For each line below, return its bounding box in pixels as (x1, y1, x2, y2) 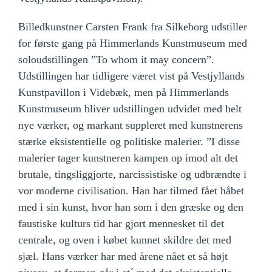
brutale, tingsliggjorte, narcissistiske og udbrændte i (18, 168, 246, 181)
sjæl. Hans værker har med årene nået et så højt (18, 250, 228, 263)
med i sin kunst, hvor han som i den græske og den (18, 201, 243, 214)
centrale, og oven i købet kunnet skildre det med (18, 234, 231, 246)
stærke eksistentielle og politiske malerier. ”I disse (18, 135, 240, 148)
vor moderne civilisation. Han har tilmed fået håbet (18, 185, 244, 197)
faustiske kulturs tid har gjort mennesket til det (18, 217, 224, 230)
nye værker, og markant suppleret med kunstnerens (18, 119, 243, 132)
